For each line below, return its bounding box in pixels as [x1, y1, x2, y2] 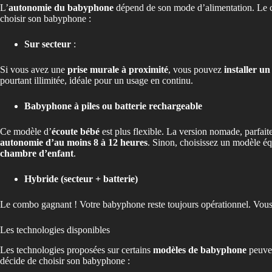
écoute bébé [52, 126, 102, 137]
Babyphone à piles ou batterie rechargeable [24, 100, 202, 111]
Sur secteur [24, 38, 71, 49]
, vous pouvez [168, 64, 224, 75]
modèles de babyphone [153, 244, 246, 255]
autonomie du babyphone [8, 2, 116, 13]
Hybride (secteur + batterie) [24, 173, 138, 184]
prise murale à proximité [67, 64, 168, 75]
